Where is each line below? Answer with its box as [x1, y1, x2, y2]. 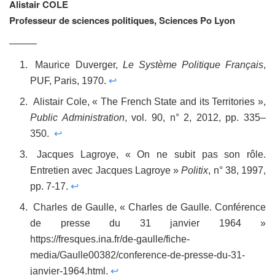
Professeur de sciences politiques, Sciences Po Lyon [9, 14, 238, 28]
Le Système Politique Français [122, 60, 263, 71]
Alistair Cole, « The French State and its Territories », [30, 96, 266, 107]
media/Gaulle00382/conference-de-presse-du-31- [30, 250, 246, 261]
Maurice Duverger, [30, 60, 123, 71]
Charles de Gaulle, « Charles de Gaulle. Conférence [30, 202, 266, 213]
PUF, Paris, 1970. [30, 76, 109, 87]
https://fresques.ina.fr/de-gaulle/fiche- [30, 234, 190, 245]
